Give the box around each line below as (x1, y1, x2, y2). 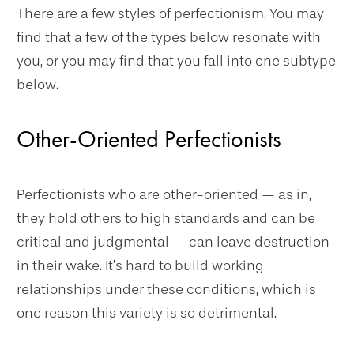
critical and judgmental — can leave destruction (17, 233, 330, 250)
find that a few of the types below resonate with (17, 28, 321, 46)
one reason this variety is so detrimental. (17, 304, 277, 322)
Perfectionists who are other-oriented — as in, (17, 186, 311, 203)
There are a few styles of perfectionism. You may (17, 5, 324, 22)
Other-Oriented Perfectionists (17, 124, 281, 154)
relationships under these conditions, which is (17, 281, 316, 298)
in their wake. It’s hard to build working (17, 257, 264, 274)
